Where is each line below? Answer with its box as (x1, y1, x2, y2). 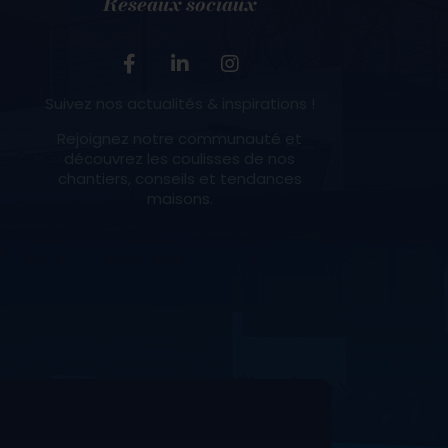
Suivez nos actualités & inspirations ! (44, 92, 315, 114)
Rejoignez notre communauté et (57, 127, 303, 149)
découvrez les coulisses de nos (64, 147, 296, 169)
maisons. (146, 187, 213, 209)
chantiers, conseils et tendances (57, 167, 302, 189)
